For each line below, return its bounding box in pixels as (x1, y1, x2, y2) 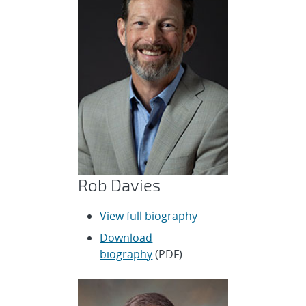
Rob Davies (78, 175, 161, 195)
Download (100, 230, 153, 246)
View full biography (100, 208, 198, 224)
